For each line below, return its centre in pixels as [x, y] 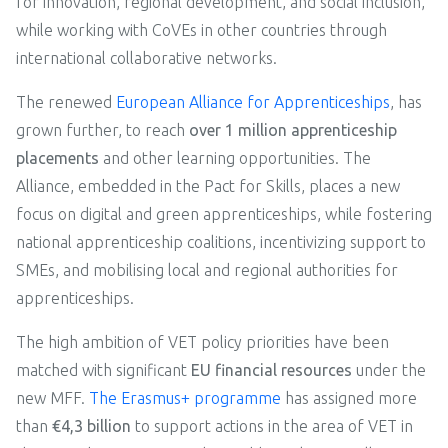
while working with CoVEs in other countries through [201, 29]
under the [389, 369]
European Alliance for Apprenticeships [253, 101]
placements [57, 157]
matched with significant [103, 369]
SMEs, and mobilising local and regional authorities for [207, 269]
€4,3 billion [91, 425]
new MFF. [52, 397]
